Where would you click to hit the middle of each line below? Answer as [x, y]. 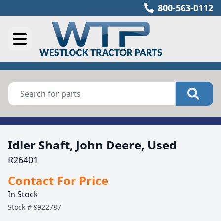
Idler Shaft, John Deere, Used [92, 145]
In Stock [23, 194]
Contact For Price [58, 180]
